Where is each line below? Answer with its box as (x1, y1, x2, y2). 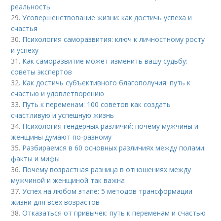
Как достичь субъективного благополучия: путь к (22, 78, 191, 88)
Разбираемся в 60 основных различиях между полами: (22, 143, 206, 153)
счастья (11, 24, 38, 34)
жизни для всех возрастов (11, 197, 100, 207)
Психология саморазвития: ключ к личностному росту (22, 35, 205, 44)
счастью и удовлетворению (11, 89, 105, 99)
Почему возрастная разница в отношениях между (22, 165, 191, 175)
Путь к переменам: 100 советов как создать (22, 100, 171, 110)
